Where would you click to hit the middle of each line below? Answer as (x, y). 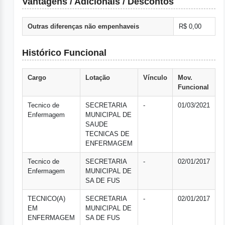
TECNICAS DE (107, 134)
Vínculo (155, 78)
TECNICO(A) (46, 199)
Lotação (98, 78)
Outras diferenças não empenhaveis (83, 27)
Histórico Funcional (64, 53)
